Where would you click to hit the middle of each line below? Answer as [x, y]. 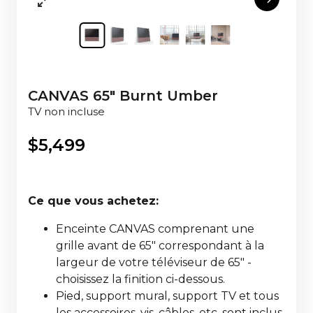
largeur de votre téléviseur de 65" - [154, 262]
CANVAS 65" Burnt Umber [123, 95]
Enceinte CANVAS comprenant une [155, 228]
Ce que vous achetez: [95, 201]
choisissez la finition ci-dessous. [142, 279]
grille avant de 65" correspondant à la [160, 245]
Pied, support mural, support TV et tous [167, 296]
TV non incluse [66, 111]
